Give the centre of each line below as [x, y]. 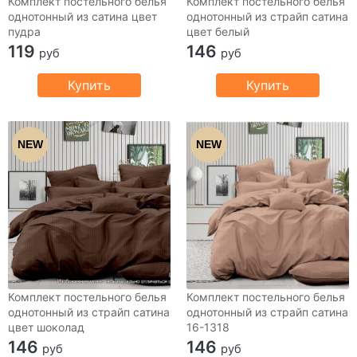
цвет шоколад [46, 328]
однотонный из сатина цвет [82, 16]
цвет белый [218, 31]
